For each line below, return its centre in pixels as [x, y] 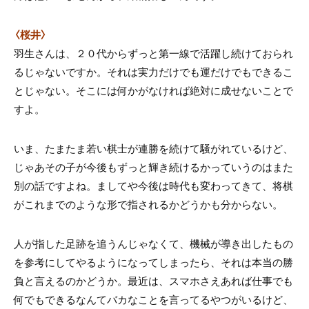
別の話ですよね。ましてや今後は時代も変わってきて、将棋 [153, 185]
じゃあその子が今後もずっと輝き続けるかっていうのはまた [153, 167]
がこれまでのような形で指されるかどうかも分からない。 [148, 204]
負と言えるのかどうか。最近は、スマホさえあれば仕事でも [153, 280]
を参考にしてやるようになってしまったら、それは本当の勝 [153, 262]
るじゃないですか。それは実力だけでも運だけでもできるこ [153, 71]
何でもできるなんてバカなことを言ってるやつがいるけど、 [153, 299]
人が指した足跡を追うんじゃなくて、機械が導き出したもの [153, 243]
